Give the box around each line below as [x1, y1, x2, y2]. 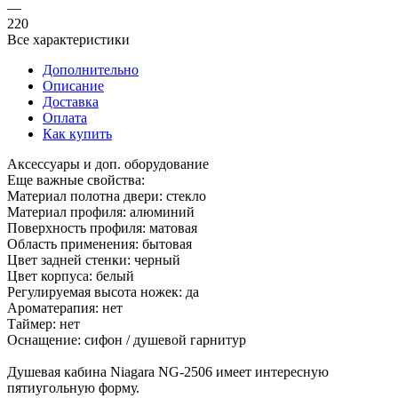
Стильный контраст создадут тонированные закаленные [7, 347, 349, 363]
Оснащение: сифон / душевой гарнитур [7, 283, 246, 299]
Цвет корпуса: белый [7, 219, 134, 235]
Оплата [43, 61, 87, 77]
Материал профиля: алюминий [7, 155, 195, 171]
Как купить [43, 77, 112, 93]
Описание [43, 29, 104, 45]
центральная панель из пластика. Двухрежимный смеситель [7, 379, 371, 395]
